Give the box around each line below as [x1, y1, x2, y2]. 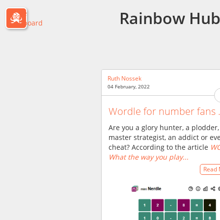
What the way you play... [109, 152, 189, 162]
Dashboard [6, 18, 43, 27]
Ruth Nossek [108, 74, 141, 82]
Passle [6, 8, 27, 18]
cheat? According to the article [109, 142, 210, 152]
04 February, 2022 [108, 83, 150, 90]
